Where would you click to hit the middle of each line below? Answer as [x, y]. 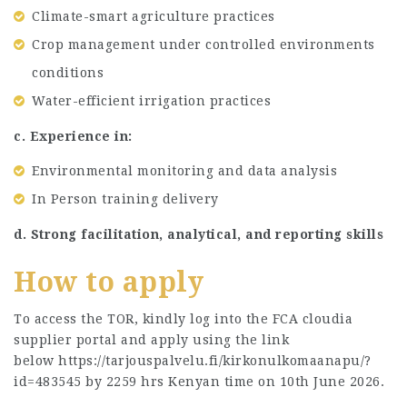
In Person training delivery [125, 199]
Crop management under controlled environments [203, 45]
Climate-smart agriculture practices [154, 16]
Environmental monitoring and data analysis [184, 171]
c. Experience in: [73, 136]
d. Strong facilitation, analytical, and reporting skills [199, 234]
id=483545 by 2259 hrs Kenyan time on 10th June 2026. [199, 382]
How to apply [109, 282]
